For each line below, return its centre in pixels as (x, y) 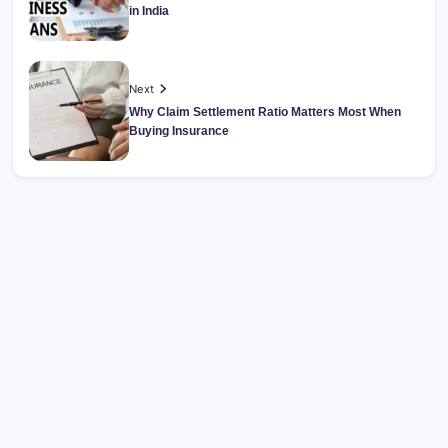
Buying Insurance (179, 130)
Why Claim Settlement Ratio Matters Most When (265, 111)
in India (149, 10)
